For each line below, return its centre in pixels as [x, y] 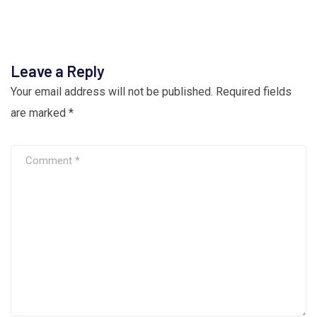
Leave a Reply [58, 71]
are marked [40, 113]
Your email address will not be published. [112, 92]
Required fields [254, 92]
